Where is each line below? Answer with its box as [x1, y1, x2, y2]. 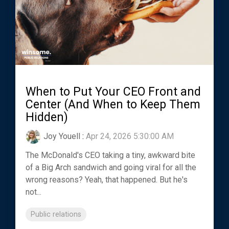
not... [26, 187, 41, 197]
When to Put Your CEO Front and [26, 85, 201, 99]
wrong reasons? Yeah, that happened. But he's [26, 175, 188, 185]
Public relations [31, 210, 81, 219]
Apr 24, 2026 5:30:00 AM [86, 131, 174, 142]
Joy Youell [43, 131, 80, 142]
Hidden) [26, 110, 68, 125]
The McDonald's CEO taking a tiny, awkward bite [26, 150, 195, 161]
